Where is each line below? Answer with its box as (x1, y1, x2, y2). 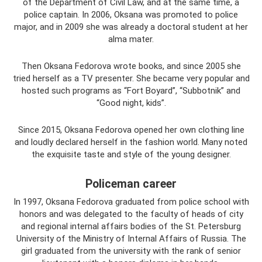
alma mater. (108, 33, 154, 44)
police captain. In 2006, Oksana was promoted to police (24, 9, 238, 20)
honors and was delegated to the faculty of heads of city (19, 208, 243, 219)
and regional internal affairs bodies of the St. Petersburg (21, 220, 241, 232)
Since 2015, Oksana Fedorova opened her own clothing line (18, 124, 244, 135)
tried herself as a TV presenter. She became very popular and (12, 73, 250, 84)
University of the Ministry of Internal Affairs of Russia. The (16, 233, 246, 244)
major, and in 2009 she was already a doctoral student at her (14, 21, 248, 32)
